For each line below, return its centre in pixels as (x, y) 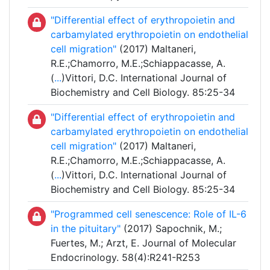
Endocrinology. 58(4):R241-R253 (125, 258)
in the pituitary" (86, 229)
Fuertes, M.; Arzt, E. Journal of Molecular (143, 243)
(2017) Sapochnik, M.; (171, 229)
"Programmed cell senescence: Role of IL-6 (149, 214)
